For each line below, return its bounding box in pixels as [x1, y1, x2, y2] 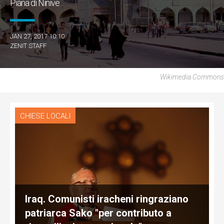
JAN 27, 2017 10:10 [10, 32, 64, 40]
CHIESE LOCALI [20, 111, 70, 120]
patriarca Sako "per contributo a [25, 206, 171, 219]
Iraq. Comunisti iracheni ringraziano [25, 192, 188, 205]
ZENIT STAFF [10, 42, 46, 49]
